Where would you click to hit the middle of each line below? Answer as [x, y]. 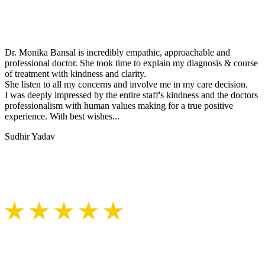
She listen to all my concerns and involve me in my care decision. [126, 85]
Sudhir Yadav [30, 137]
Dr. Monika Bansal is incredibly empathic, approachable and [117, 53]
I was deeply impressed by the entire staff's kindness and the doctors [131, 95]
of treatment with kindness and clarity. [75, 74]
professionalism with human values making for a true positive [119, 106]
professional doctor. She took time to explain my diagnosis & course [131, 63]
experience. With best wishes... [62, 117]
